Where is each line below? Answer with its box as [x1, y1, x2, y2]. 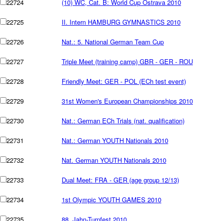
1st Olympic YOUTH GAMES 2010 [62, 195, 161, 204]
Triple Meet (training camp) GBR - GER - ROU [62, 57, 193, 66]
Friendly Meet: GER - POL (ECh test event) [62, 76, 186, 86]
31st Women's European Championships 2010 [62, 96, 193, 106]
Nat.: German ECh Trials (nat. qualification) [62, 116, 184, 125]
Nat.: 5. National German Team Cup [62, 37, 164, 46]
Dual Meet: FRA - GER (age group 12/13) [62, 175, 179, 184]
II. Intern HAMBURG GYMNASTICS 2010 [62, 17, 181, 27]
